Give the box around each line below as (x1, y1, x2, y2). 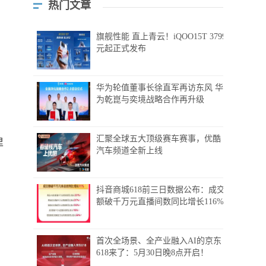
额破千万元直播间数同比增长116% (96, 197, 224, 207)
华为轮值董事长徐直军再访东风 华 (96, 83, 223, 93)
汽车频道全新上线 (96, 146, 163, 156)
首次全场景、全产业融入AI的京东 (96, 236, 221, 246)
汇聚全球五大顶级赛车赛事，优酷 (96, 134, 221, 144)
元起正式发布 (96, 44, 146, 53)
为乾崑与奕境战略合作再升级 (96, 95, 204, 104)
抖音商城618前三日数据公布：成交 (96, 185, 225, 195)
